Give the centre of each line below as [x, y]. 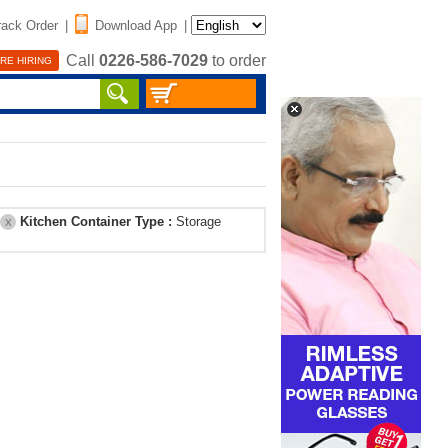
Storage [198, 221]
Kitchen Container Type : [98, 221]
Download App [136, 25]
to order [237, 61]
